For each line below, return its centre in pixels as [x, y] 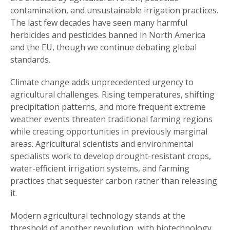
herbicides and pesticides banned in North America [108, 35]
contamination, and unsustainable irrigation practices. [114, 10]
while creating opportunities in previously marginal [109, 131]
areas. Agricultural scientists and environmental [102, 143]
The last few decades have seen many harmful [99, 22]
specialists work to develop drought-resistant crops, [111, 156]
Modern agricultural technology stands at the [98, 215]
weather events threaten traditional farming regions [111, 119]
